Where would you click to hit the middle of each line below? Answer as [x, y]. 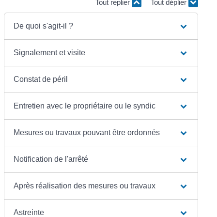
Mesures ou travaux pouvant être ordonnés [87, 132]
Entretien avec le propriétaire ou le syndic [85, 106]
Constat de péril [41, 79]
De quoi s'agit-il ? [44, 26]
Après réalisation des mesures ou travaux [85, 186]
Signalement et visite [50, 52]
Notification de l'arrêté [51, 159]
